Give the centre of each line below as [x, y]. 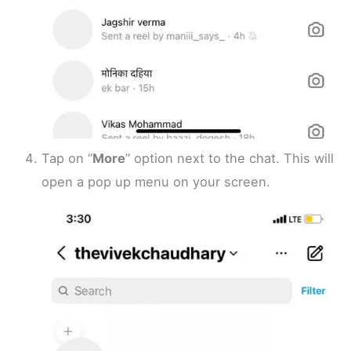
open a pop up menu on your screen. [156, 181]
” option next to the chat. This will [230, 158]
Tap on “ [67, 158]
